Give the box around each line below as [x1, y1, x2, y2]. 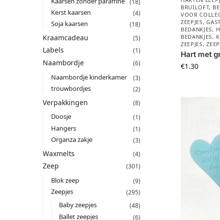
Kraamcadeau [43, 32, 88, 42]
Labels [43, 45, 64, 55]
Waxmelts [43, 148, 75, 158]
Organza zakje [51, 135, 92, 144]
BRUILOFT [180, 3, 209, 11]
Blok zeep [51, 176, 79, 185]
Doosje [51, 112, 71, 121]
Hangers [51, 123, 76, 133]
